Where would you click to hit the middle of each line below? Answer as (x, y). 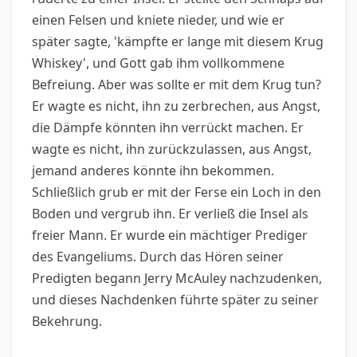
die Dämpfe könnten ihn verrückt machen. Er (168, 127)
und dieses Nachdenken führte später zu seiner (175, 300)
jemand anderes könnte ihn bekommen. (153, 171)
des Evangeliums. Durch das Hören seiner (158, 257)
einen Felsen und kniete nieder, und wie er (158, 20)
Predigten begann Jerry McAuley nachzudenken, (177, 278)
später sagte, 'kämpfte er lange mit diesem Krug (178, 41)
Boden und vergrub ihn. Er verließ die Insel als (170, 214)
